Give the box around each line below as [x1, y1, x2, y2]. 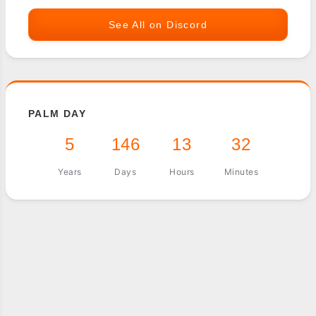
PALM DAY [28, 108, 87, 120]
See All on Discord [108, 19, 208, 31]
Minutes [224, 166, 258, 178]
